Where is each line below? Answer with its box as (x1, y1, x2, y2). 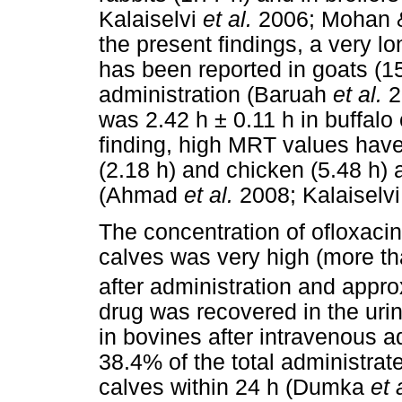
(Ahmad (99, 182, 184, 207)
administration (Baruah (99, 82, 333, 107)
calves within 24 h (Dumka (99, 375, 371, 399)
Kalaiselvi (99, 6, 203, 31)
